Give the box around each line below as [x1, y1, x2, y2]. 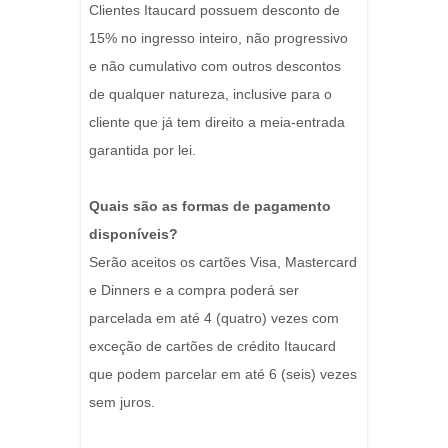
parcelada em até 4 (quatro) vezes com [89, 310, 339, 327]
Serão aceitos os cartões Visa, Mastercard [89, 254, 357, 271]
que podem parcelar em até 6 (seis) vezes [89, 366, 357, 383]
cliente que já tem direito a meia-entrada [89, 114, 345, 131]
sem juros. [89, 394, 155, 411]
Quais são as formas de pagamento [89, 198, 331, 215]
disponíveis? [89, 226, 178, 243]
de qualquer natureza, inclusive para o [89, 86, 332, 103]
